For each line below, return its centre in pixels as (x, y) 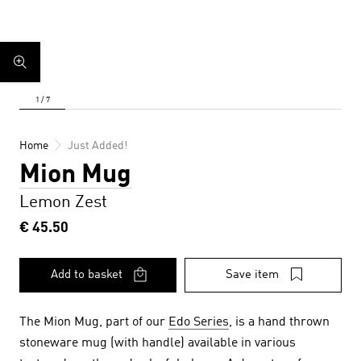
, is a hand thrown (279, 322)
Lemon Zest (63, 203)
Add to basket (87, 275)
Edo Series (199, 322)
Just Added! (98, 146)
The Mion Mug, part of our (94, 322)
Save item (252, 275)
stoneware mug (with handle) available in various (158, 343)
